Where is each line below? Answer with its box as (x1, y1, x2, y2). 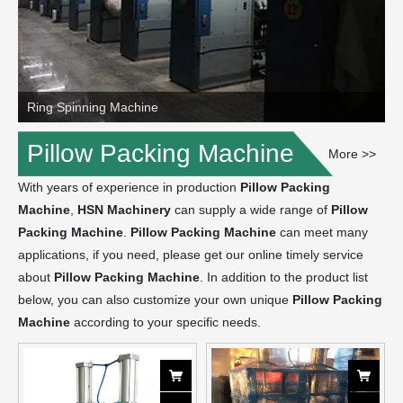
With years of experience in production (18, 180, 240, 195)
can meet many (276, 225, 368, 240)
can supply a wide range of (171, 202, 331, 218)
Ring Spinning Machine (27, 100, 158, 115)
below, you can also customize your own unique (18, 292, 292, 308)
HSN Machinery (77, 202, 171, 218)
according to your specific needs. (70, 315, 261, 330)
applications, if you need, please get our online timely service (18, 247, 363, 263)
